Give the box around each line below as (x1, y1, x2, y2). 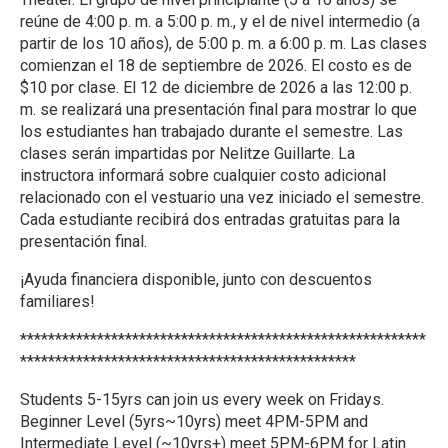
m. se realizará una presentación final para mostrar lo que (20, 100, 417, 119)
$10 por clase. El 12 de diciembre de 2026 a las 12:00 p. (20, 78, 412, 97)
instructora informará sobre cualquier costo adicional (20, 166, 386, 185)
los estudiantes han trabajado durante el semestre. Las (20, 122, 403, 141)
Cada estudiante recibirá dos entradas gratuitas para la (20, 210, 400, 229)
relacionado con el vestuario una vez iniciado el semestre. (20, 188, 424, 207)
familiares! (20, 292, 95, 311)
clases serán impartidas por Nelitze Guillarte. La (20, 144, 355, 163)
